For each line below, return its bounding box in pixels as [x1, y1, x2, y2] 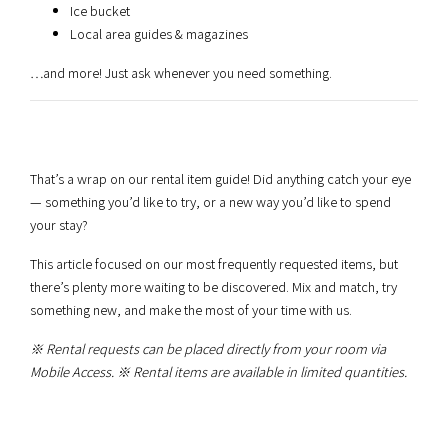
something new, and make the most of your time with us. [30, 300, 352, 320]
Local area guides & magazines [70, 24, 248, 44]
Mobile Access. [30, 362, 114, 382]
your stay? [30, 215, 88, 235]
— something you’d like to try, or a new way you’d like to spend [30, 192, 391, 212]
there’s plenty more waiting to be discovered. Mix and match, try [30, 277, 397, 297]
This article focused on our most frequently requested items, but [30, 254, 398, 274]
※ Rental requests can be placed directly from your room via [30, 339, 386, 359]
